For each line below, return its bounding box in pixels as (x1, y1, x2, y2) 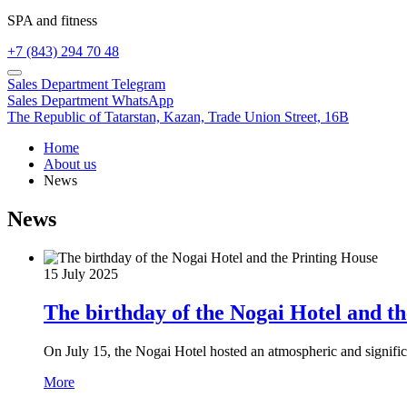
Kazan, (164, 109, 204, 124)
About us (44, 156, 96, 172)
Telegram (112, 76, 165, 92)
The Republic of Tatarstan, (7, 109, 164, 124)
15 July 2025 (44, 265, 118, 282)
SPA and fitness (7, 13, 97, 28)
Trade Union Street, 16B (208, 109, 349, 124)
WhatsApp (112, 93, 174, 108)
